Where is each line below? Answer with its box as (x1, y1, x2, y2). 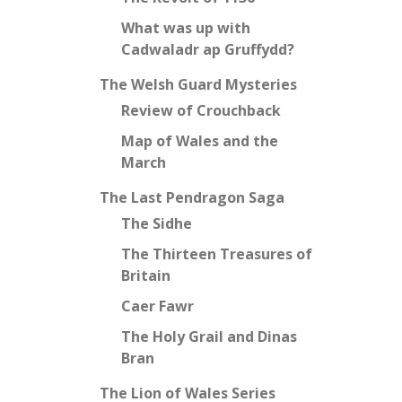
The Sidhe (121, 214, 192, 233)
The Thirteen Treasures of (121, 244, 312, 264)
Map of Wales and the (121, 131, 278, 151)
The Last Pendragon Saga (100, 188, 284, 207)
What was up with (121, 18, 250, 38)
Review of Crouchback (121, 100, 281, 120)
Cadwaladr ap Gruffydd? (121, 39, 294, 59)
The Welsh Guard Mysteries (100, 74, 297, 94)
